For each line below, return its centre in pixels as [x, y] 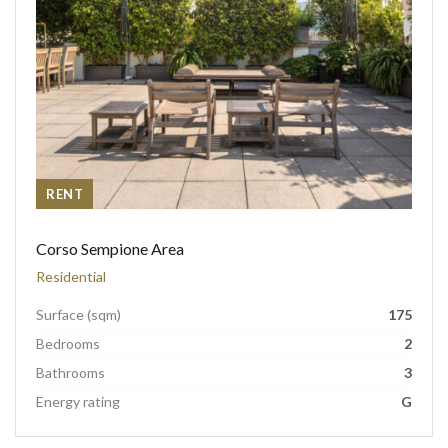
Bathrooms [70, 372]
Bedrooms [68, 343]
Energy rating [78, 401]
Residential [71, 276]
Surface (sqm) [78, 314]
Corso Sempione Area [110, 248]
